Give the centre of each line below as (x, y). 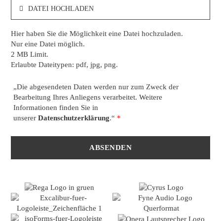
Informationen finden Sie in (55, 107)
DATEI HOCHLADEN (61, 8)
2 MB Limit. (29, 54)
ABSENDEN (110, 147)
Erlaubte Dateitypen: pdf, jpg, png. (64, 64)
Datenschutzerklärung (74, 118)
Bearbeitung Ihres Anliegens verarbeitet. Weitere (88, 97)
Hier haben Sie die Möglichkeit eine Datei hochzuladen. (97, 33)
